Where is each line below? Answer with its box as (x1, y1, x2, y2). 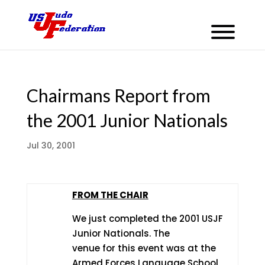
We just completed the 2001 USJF (72, 212, 223, 225)
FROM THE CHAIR (72, 189, 148, 201)
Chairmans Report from (26, 85, 211, 106)
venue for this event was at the (72, 242, 216, 254)
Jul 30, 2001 (26, 140, 75, 151)
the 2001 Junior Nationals (26, 109, 228, 131)
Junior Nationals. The (72, 227, 170, 240)
